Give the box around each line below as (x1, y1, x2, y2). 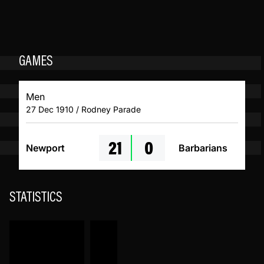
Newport (26, 142, 65, 154)
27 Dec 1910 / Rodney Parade (26, 104, 141, 115)
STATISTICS (9, 191, 62, 206)
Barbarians (178, 142, 227, 154)
